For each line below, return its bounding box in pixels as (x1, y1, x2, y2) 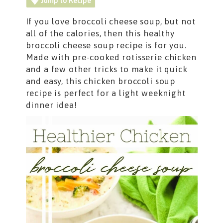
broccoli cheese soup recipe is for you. (25, 40, 187, 51)
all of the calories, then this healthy (25, 28, 175, 39)
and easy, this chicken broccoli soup (25, 76, 176, 87)
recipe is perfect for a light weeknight (25, 88, 186, 99)
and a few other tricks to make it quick (25, 64, 188, 75)
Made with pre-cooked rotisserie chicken (25, 52, 197, 63)
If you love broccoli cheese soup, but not (25, 16, 196, 27)
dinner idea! (25, 100, 77, 111)
